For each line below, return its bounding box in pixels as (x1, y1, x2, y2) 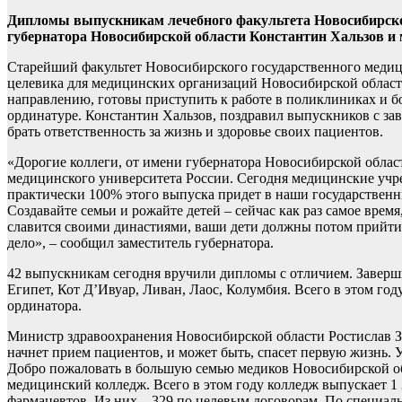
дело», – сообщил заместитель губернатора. (7, 235, 274, 250)
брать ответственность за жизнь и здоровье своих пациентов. (7, 124, 383, 139)
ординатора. (7, 298, 82, 313)
